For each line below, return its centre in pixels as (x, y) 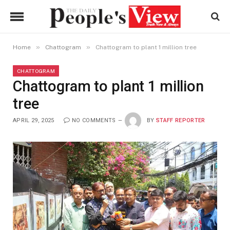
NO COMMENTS (94, 120)
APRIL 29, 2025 (34, 120)
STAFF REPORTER (180, 120)
